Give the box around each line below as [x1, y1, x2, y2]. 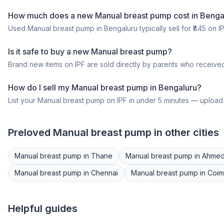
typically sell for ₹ [137, 23, 193, 32]
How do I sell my [8, 82, 71, 92]
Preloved [8, 126, 53, 138]
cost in [171, 10, 198, 20]
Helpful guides [8, 202, 77, 214]
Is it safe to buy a [8, 46, 73, 56]
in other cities [151, 126, 219, 138]
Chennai [91, 168, 118, 177]
